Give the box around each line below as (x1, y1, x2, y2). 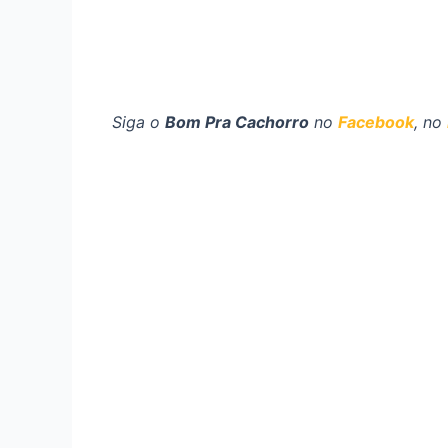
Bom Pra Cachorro (165, 111, 309, 132)
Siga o (112, 111, 165, 132)
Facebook (338, 111, 414, 132)
